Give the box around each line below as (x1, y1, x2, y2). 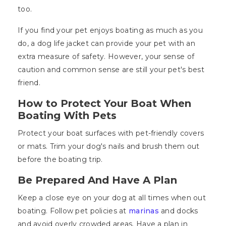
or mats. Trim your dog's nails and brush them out (18, 142, 200, 151)
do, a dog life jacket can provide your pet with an (18, 39, 195, 48)
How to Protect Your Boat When (18, 97, 191, 110)
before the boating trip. (18, 155, 103, 164)
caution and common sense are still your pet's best (18, 65, 204, 75)
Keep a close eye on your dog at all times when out (18, 193, 206, 203)
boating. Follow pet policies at (18, 206, 129, 216)
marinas (128, 206, 159, 216)
